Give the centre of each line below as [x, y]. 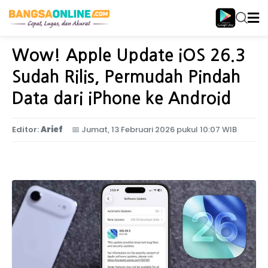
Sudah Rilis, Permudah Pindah [126, 77]
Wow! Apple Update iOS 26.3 [129, 55]
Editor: [25, 130]
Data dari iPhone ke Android [121, 98]
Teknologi [78, 28]
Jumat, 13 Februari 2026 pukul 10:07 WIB [159, 130]
